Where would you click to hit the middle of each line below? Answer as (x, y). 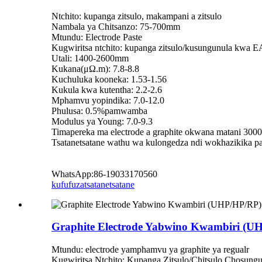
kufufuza (68, 184)
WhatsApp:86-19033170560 (104, 174)
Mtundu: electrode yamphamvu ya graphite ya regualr (150, 249)
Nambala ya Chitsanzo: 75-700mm (116, 26)
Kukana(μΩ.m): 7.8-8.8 (95, 68)
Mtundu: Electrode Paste (97, 37)
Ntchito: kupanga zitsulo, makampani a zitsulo (137, 16)
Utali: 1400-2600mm (90, 58)
